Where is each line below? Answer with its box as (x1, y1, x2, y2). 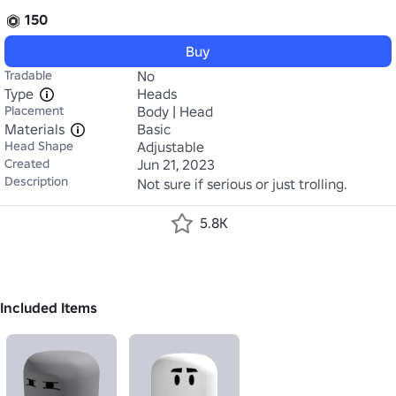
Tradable (4, 67, 52, 83)
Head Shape (4, 138, 73, 154)
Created (4, 156, 49, 171)
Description (4, 173, 68, 189)
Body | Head (137, 103, 213, 120)
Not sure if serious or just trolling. (137, 175, 347, 193)
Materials (4, 120, 65, 138)
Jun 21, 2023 (137, 156, 215, 173)
